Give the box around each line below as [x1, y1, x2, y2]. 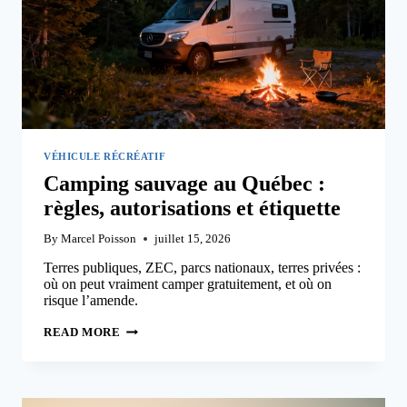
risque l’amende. [44, 293, 138, 309]
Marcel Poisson [61, 233, 137, 246]
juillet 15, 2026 [154, 233, 232, 246]
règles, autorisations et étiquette [44, 196, 341, 221]
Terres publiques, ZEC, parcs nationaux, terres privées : [44, 260, 361, 276]
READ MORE [44, 326, 121, 340]
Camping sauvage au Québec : [44, 172, 325, 196]
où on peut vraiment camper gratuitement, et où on [44, 276, 332, 293]
